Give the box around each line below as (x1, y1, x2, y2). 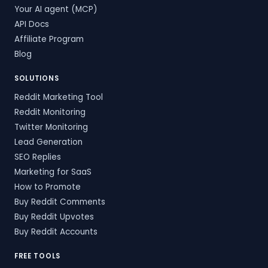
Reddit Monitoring (14, 106, 86, 118)
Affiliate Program (14, 33, 84, 45)
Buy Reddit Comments (14, 196, 105, 208)
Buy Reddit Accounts (14, 226, 98, 237)
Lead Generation (14, 136, 83, 148)
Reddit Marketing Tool (14, 91, 103, 103)
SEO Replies (14, 151, 61, 163)
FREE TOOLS (14, 251, 60, 261)
